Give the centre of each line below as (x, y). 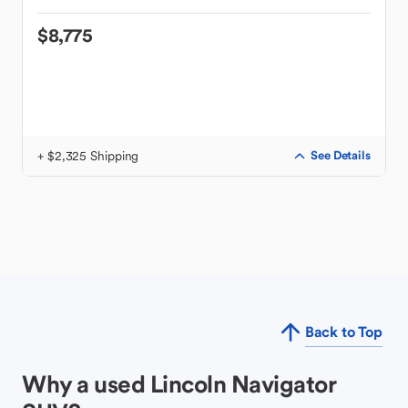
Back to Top (343, 331)
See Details (341, 155)
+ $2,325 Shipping (88, 156)
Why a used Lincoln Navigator (178, 384)
